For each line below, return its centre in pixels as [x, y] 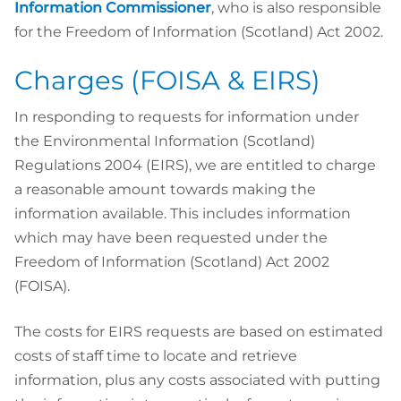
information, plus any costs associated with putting [197, 380]
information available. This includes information [183, 214]
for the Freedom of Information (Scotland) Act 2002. [199, 31]
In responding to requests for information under [187, 117]
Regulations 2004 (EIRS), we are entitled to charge [195, 166]
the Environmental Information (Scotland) [165, 141]
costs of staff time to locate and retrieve [156, 356]
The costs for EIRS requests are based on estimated [199, 332]
